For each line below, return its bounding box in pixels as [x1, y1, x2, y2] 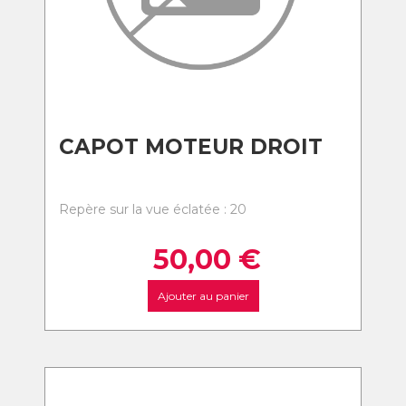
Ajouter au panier [157, 289, 249, 303]
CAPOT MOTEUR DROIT [59, 134, 323, 159]
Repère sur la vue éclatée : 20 [59, 201, 246, 217]
